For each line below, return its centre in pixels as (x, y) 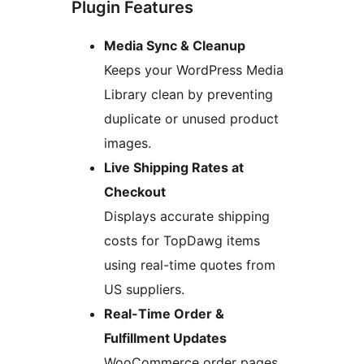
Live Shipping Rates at (174, 168)
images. (128, 143)
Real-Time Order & (164, 314)
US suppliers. (144, 290)
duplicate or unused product (191, 119)
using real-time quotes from (190, 265)
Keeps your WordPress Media (194, 70)
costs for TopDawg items (182, 241)
